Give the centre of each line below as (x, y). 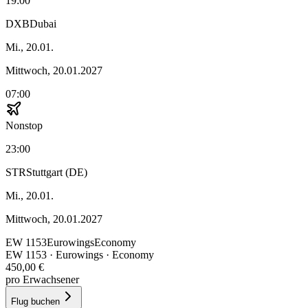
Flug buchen (35, 301)
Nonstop (24, 125)
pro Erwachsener (42, 279)
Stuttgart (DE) (57, 172)
